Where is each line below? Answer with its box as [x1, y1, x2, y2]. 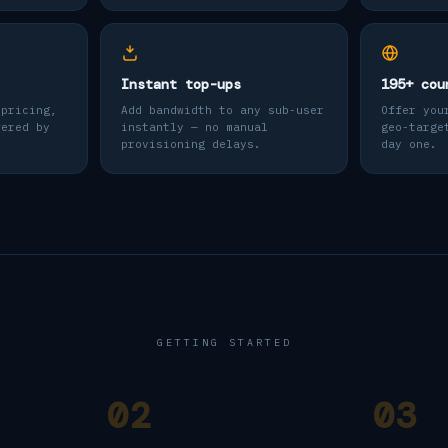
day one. [381, 137, 437, 151]
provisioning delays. [121, 137, 261, 151]
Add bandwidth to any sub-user [121, 103, 324, 117]
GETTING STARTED [156, 336, 292, 349]
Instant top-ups [121, 75, 241, 93]
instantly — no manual [121, 120, 268, 134]
